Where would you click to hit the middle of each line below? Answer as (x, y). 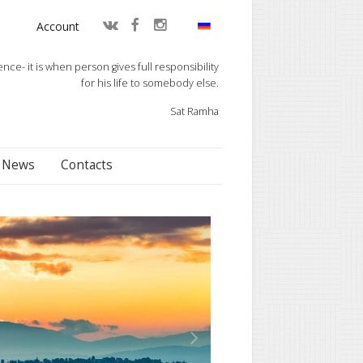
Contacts (86, 164)
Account (58, 26)
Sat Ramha (194, 111)
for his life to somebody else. (149, 83)
